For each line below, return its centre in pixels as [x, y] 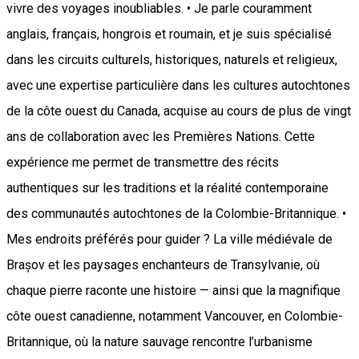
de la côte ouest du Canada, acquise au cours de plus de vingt [179, 111]
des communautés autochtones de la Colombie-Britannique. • [176, 214]
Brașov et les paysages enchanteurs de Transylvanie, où [163, 265]
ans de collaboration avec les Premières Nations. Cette [161, 137]
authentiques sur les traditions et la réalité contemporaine [167, 188]
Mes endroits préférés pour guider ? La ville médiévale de [169, 240]
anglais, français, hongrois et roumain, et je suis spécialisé [169, 34]
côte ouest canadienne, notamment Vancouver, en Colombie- [175, 317]
